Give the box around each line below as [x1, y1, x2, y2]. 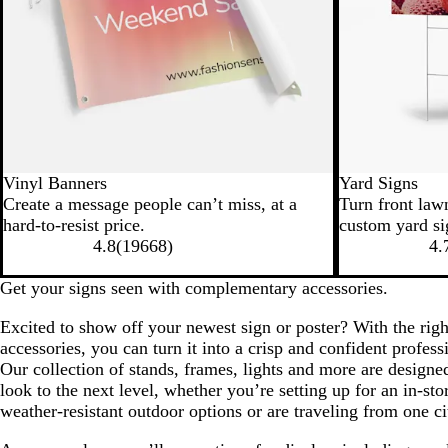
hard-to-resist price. [3, 215, 145, 235]
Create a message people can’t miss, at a [3, 194, 297, 214]
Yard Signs [339, 173, 418, 193]
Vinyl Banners [3, 173, 107, 193]
